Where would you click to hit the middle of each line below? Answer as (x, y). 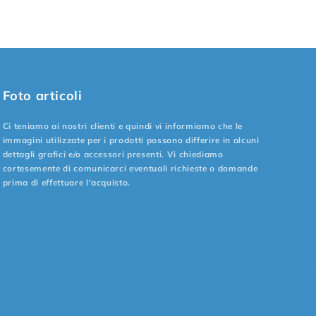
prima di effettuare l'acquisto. (67, 183)
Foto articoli (42, 96)
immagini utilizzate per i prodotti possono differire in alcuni (131, 140)
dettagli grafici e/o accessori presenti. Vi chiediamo (113, 154)
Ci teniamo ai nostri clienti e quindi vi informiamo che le (122, 126)
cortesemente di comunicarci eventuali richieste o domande (130, 169)
